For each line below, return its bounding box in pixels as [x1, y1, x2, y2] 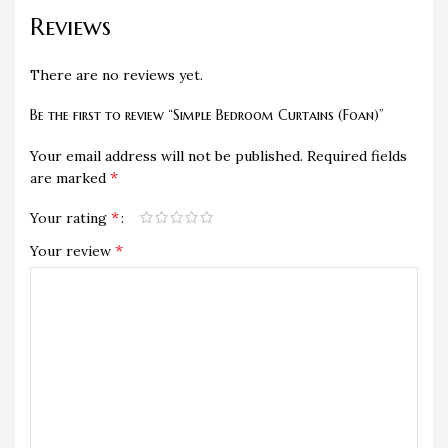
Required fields [307, 147, 407, 165]
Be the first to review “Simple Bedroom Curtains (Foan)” [30, 106, 384, 124]
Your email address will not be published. [30, 147, 303, 165]
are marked [30, 169, 110, 187]
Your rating [30, 209, 111, 227]
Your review [30, 242, 115, 260]
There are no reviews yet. [30, 66, 203, 84]
